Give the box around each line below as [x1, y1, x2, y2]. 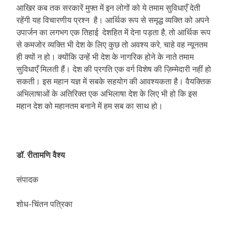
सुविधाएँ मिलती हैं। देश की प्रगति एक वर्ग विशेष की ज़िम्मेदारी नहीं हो [16, 63, 211, 74]
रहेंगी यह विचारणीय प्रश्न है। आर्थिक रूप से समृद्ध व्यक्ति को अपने [16, 14, 209, 25]
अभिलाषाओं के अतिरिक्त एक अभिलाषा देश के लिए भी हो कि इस [16, 88, 197, 99]
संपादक [16, 174, 38, 185]
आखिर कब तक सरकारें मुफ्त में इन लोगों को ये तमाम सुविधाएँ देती [16, 2, 200, 13]
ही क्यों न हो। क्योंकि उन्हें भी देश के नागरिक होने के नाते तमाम [16, 51, 194, 62]
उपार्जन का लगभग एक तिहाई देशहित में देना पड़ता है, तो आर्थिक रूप [16, 27, 211, 37]
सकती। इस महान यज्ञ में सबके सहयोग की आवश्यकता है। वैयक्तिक [16, 76, 211, 86]
